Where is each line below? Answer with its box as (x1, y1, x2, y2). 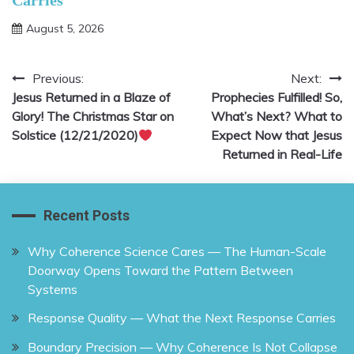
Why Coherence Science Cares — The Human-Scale (28, 243, 326, 259)
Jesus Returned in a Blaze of (12, 89, 171, 106)
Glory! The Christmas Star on (12, 108, 174, 125)
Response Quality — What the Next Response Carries (28, 310, 336, 326)
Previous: (32, 70, 84, 87)
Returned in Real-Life (222, 146, 342, 163)
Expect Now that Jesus (211, 127, 342, 144)
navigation (11, 100, 107, 122)
